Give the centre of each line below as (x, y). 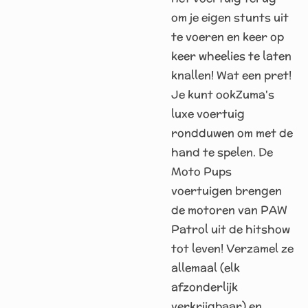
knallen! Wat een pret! (231, 75)
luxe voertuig (208, 114)
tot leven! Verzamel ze (232, 249)
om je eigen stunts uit (230, 18)
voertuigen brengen (227, 191)
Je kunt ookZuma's (223, 95)
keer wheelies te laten (231, 56)
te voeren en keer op (228, 37)
